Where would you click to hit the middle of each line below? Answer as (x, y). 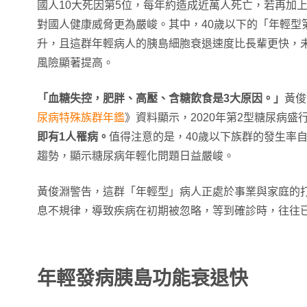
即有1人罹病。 (73, 137)
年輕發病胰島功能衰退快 (143, 279)
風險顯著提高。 (75, 63)
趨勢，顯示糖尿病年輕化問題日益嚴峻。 (136, 156)
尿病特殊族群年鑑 (81, 118)
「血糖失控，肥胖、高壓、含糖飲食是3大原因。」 (161, 98)
